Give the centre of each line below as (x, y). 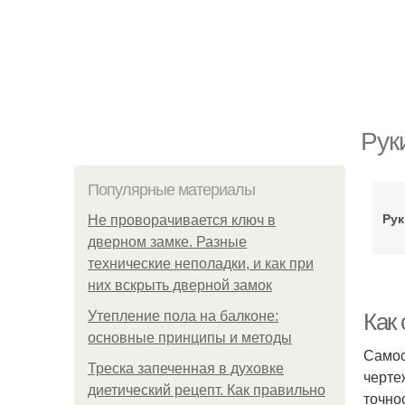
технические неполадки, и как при (201, 264)
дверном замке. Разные (167, 242)
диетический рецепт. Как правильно (207, 390)
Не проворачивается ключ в (182, 220)
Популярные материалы (171, 190)
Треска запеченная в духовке (186, 368)
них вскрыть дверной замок (180, 285)
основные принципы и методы (190, 338)
